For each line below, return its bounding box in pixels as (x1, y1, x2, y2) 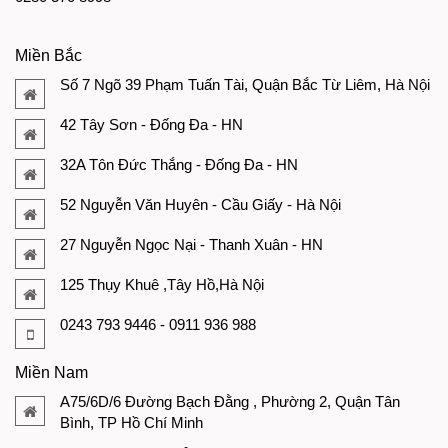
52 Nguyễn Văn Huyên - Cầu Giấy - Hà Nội (60, 196, 341, 214)
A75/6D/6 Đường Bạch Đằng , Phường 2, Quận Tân (60, 393, 400, 411)
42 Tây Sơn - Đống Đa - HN (60, 116, 243, 134)
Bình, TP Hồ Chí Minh (60, 414, 203, 432)
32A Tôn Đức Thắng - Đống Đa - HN (60, 156, 298, 174)
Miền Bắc (15, 47, 82, 65)
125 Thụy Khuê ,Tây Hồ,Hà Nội (60, 276, 264, 294)
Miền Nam (15, 364, 88, 382)
